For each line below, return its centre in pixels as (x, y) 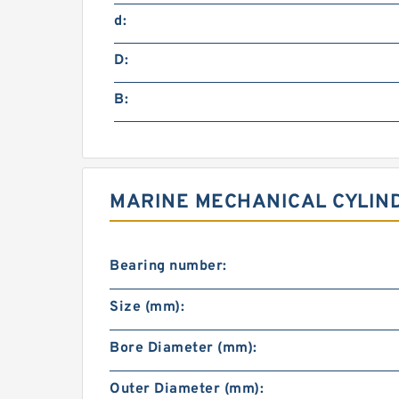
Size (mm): (147, 307)
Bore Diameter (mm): (183, 348)
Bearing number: (168, 266)
